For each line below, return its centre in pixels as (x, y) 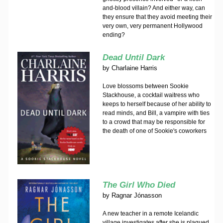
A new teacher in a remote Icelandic (150, 214)
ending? (113, 35)
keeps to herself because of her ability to (157, 104)
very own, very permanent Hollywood (152, 26)
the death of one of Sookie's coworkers (154, 131)
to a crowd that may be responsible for (154, 122)
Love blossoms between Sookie (145, 86)
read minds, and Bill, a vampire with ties (156, 113)
